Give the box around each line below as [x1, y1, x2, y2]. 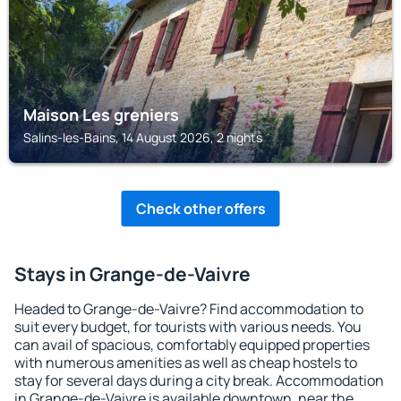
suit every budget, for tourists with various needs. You [14, 317, 362, 337]
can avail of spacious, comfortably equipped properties [14, 335, 370, 354]
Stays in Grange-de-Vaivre [14, 261, 251, 286]
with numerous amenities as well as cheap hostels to [14, 353, 357, 372]
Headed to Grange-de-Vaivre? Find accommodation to [14, 299, 363, 319]
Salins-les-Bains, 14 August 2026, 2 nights [23, 129, 262, 146]
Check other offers [135, 199, 266, 218]
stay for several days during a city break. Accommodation [14, 371, 384, 390]
